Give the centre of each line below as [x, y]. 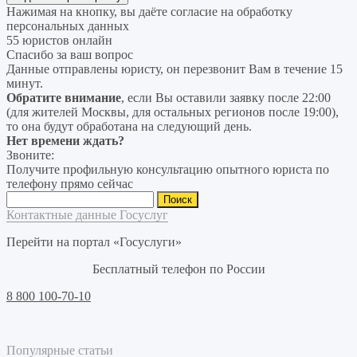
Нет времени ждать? [65, 140]
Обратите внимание [64, 97]
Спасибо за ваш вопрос [70, 54]
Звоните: [30, 155]
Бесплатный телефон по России [178, 269]
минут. [25, 83]
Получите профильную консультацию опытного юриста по [168, 169]
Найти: [25, 197]
